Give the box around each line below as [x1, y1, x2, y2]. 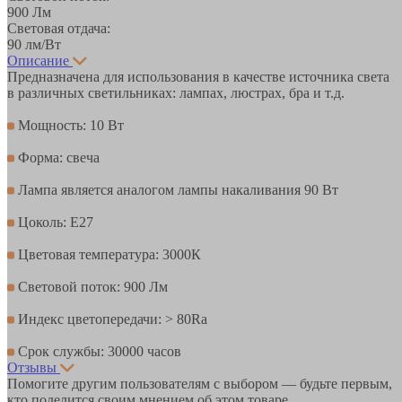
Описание [7, 52, 69, 68]
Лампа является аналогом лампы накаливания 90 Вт [14, 181, 338, 197]
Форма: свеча [14, 149, 100, 165]
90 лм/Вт [7, 36, 61, 52]
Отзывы [7, 359, 57, 375]
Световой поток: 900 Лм [14, 278, 168, 294]
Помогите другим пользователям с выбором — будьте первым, [7, 375, 392, 391]
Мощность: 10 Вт [14, 117, 124, 133]
